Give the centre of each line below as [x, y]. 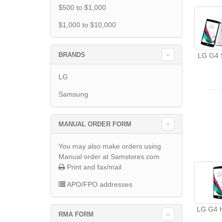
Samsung [73, 94]
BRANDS [72, 55]
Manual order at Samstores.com [109, 157]
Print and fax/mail [93, 167]
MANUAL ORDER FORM [95, 124]
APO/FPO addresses [99, 184]
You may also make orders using [110, 146]
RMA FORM [76, 214]
